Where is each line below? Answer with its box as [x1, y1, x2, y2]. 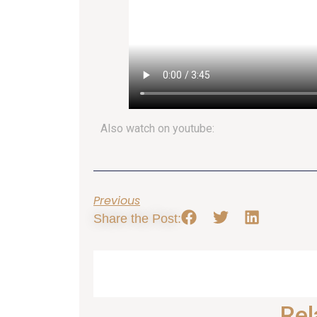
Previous [93, 192, 140, 209]
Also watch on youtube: [100, 122, 214, 136]
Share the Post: [93, 211, 181, 226]
